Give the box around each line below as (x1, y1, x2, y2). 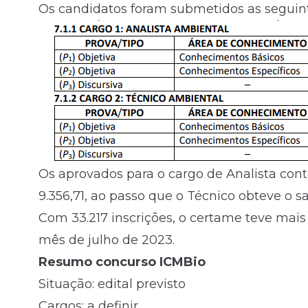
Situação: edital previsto (38, 276, 186, 292)
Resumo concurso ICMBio (38, 254, 206, 270)
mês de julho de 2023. (38, 232, 175, 248)
